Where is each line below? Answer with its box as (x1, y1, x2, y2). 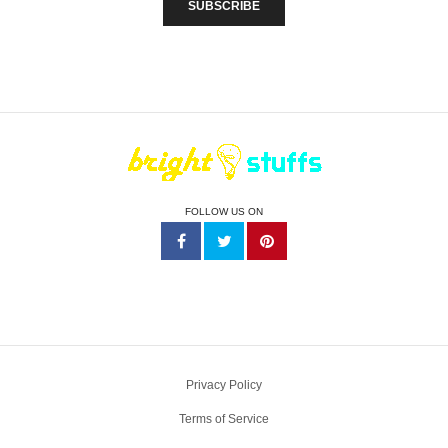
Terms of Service (179, 411, 269, 426)
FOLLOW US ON (185, 205, 263, 217)
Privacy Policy (186, 377, 262, 392)
